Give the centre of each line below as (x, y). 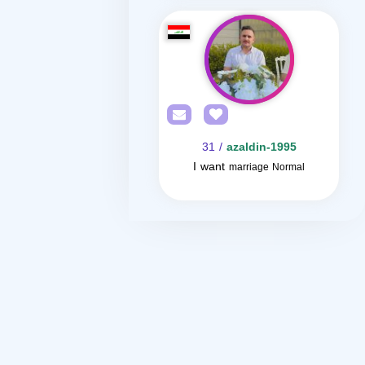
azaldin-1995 (261, 147)
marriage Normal (267, 167)
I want (209, 167)
